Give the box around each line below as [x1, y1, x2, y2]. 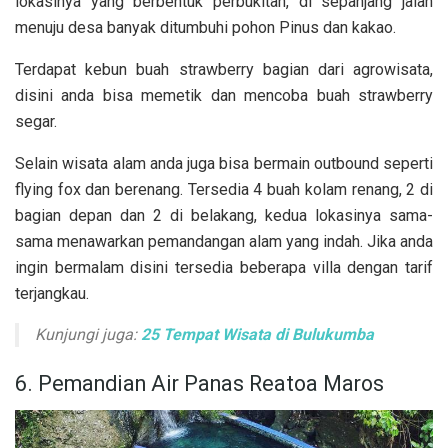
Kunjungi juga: [35, 325, 141, 345]
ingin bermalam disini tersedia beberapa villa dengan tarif [15, 258, 433, 278]
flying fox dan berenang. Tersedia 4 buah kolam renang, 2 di [15, 180, 433, 200]
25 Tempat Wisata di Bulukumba [141, 325, 374, 345]
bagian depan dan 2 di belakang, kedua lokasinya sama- [15, 206, 433, 226]
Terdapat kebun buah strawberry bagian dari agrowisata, [15, 60, 433, 80]
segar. [15, 112, 57, 132]
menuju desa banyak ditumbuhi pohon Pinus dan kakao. [15, 18, 396, 38]
